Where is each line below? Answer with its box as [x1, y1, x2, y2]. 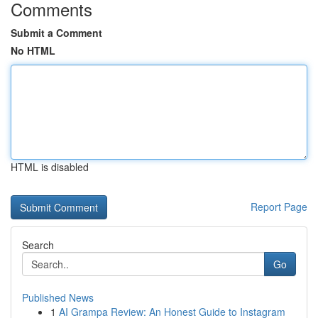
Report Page [251, 199, 307, 214]
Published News [22, 290, 94, 305]
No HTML [11, 43, 55, 57]
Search [22, 238, 54, 252]
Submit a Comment [11, 26, 102, 40]
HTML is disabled [11, 160, 89, 174]
